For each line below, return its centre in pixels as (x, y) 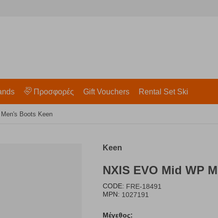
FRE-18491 (144, 187)
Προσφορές (54, 92)
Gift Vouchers (106, 92)
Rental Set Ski (163, 92)
